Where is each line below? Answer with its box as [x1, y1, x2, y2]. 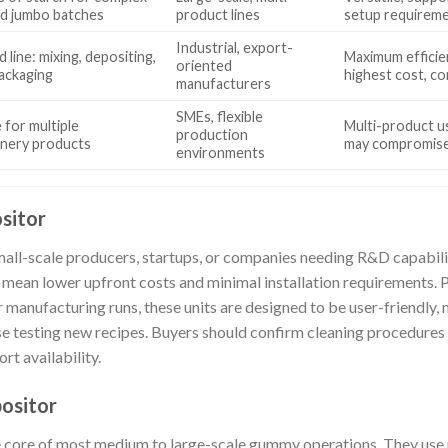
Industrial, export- [176, 38, 294, 56]
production [176, 125, 249, 143]
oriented [176, 56, 233, 74]
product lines [176, 5, 261, 23]
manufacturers [176, 74, 272, 92]
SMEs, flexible [176, 107, 264, 125]
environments [176, 143, 266, 161]
